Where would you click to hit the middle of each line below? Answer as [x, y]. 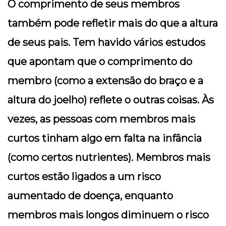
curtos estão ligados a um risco [84, 176]
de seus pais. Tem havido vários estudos [106, 42]
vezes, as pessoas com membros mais [101, 119]
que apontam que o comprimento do [100, 61]
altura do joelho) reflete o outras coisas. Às [111, 100]
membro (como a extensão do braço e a [105, 80]
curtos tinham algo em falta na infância [105, 138]
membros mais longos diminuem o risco [108, 215]
